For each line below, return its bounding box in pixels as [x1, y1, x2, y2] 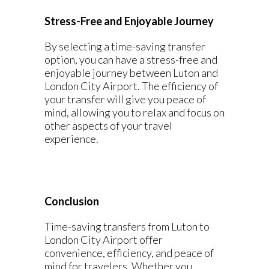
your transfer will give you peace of [44, 92, 206, 106]
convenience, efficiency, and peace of [44, 246, 214, 259]
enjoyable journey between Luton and [44, 66, 218, 79]
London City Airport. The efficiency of [44, 79, 218, 92]
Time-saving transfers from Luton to [44, 220, 210, 233]
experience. [44, 132, 98, 145]
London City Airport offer [44, 233, 163, 246]
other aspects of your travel [44, 119, 172, 132]
